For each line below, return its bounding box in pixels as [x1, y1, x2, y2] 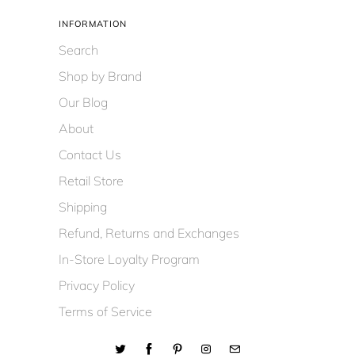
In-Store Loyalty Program [59, 250, 200, 267]
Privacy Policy [59, 277, 135, 293]
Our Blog [59, 94, 108, 110]
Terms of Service [59, 303, 152, 319]
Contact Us [59, 146, 121, 162]
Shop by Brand [59, 67, 142, 84]
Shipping [59, 198, 107, 215]
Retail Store [59, 172, 124, 189]
